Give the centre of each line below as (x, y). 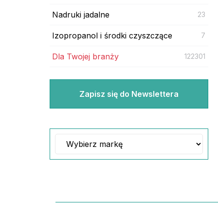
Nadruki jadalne (81, 14)
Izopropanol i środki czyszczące (112, 35)
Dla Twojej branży (85, 56)
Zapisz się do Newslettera (129, 94)
